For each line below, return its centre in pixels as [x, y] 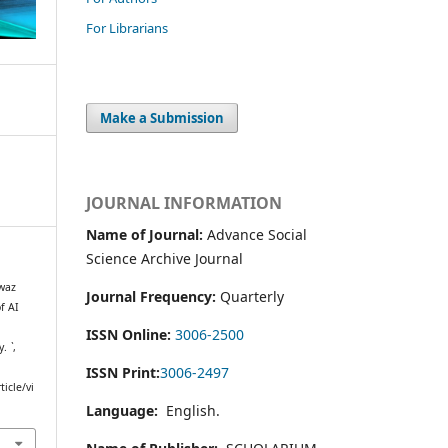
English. [189, 410]
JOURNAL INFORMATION [184, 202]
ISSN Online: [128, 334]
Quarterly [252, 296]
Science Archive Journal [164, 258]
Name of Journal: [144, 234]
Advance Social [255, 234]
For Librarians [127, 27]
